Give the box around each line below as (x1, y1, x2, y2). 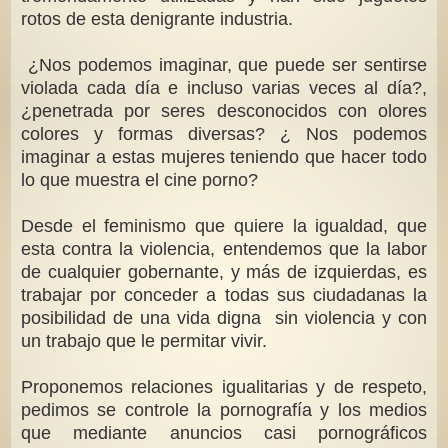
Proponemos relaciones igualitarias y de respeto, (21, 377, 427, 398)
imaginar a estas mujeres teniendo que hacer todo (21, 147, 427, 168)
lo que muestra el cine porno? (21, 170, 258, 191)
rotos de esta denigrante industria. (21, 9, 293, 30)
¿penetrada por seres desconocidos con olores (21, 101, 427, 122)
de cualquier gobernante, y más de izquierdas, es (21, 262, 427, 283)
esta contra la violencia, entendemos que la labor (21, 239, 427, 260)
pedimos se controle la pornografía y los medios (21, 400, 427, 421)
